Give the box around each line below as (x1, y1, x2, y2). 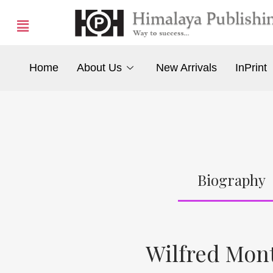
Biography (197, 169, 266, 190)
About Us (76, 62, 122, 74)
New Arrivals (156, 62, 218, 74)
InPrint (235, 62, 268, 74)
